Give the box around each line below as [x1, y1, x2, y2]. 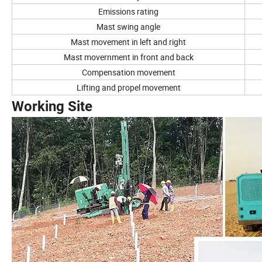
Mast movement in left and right [71, 36, 186, 48]
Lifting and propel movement [76, 82, 181, 94]
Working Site [12, 98, 92, 115]
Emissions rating [98, 6, 158, 18]
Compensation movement [81, 67, 175, 78]
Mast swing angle [96, 21, 160, 33]
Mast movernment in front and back [63, 51, 194, 63]
